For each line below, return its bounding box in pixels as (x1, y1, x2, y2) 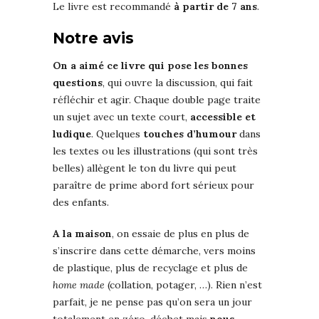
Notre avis (53, 29, 134, 48)
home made (53, 278, 105, 292)
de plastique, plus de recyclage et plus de (53, 261, 248, 275)
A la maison (53, 227, 112, 241)
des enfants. (53, 196, 109, 209)
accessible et (190, 110, 256, 124)
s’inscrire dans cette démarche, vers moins (53, 244, 256, 258)
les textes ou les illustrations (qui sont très (53, 145, 258, 158)
